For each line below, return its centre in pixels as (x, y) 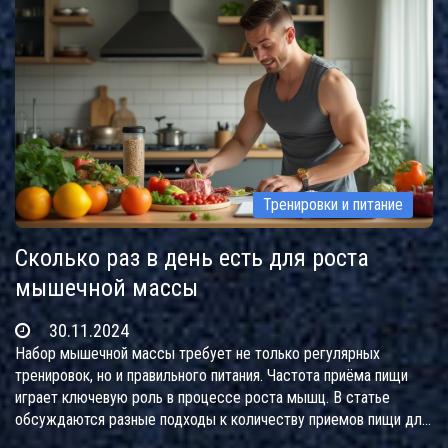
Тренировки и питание (333, 205)
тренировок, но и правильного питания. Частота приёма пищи (211, 376)
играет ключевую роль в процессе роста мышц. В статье (202, 398)
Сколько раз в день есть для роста (192, 258)
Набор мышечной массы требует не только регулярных (197, 354)
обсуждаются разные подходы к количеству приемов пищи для (222, 420)
